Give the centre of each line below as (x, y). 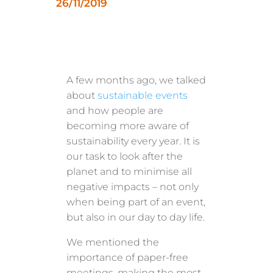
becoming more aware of (128, 126)
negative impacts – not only (133, 186)
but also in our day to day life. (136, 217)
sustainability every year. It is (133, 141)
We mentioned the (113, 242)
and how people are (115, 110)
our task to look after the (125, 156)
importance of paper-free (128, 257)
